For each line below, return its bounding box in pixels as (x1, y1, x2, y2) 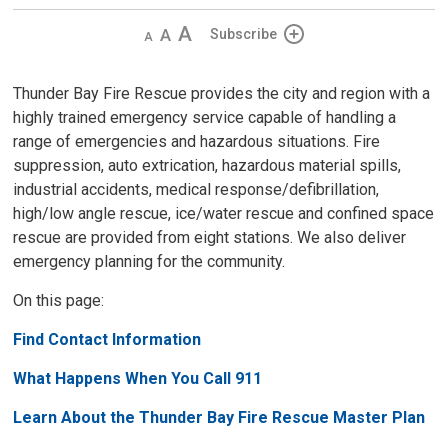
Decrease (143, 25, 206, 41)
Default (159, 25, 205, 41)
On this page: (13, 291, 105, 310)
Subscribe (210, 26, 277, 42)
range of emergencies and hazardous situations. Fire (13, 132, 381, 151)
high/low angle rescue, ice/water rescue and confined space (13, 204, 435, 223)
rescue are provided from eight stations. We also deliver (13, 228, 407, 247)
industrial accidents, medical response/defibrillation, (13, 180, 380, 199)
